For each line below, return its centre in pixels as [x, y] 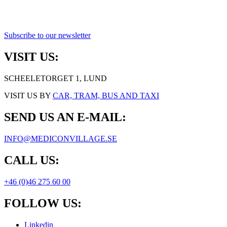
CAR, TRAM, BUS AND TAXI [106, 96]
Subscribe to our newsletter [47, 35]
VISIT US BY [28, 96]
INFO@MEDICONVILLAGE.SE [61, 138]
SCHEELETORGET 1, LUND [55, 79]
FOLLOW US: [43, 203]
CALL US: [32, 160]
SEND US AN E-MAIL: [65, 117]
